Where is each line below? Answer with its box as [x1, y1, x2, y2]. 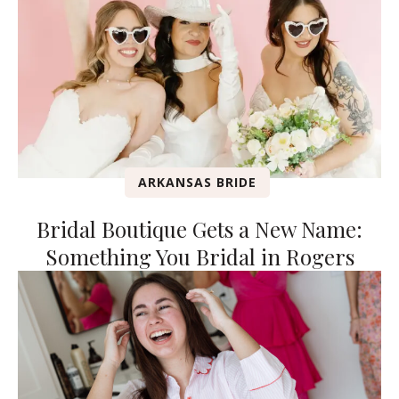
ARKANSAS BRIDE [138, 173, 256, 191]
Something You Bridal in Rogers [45, 241, 354, 271]
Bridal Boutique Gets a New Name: [37, 214, 362, 243]
